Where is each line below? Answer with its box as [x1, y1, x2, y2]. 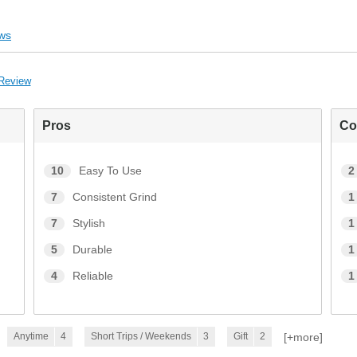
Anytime [14, 331, 49, 343]
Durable [72, 244, 112, 257]
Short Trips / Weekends [91, 331, 191, 343]
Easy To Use [78, 165, 142, 178]
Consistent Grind [72, 191, 157, 204]
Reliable [72, 270, 113, 283]
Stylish [72, 218, 105, 230]
